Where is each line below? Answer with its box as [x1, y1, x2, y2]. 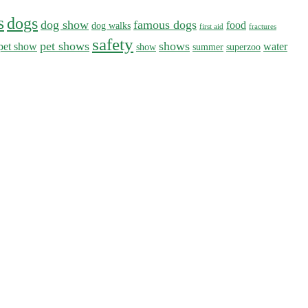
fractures [249, 22, 276, 30]
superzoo [226, 41, 261, 52]
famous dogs [133, 17, 197, 32]
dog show [41, 17, 89, 32]
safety [92, 34, 133, 54]
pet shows [40, 38, 89, 53]
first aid [199, 22, 223, 30]
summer [192, 41, 223, 52]
